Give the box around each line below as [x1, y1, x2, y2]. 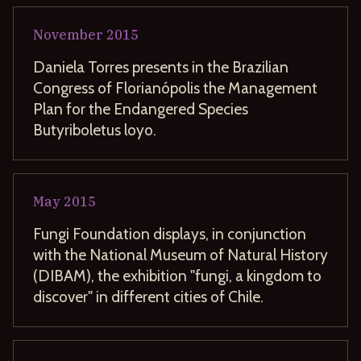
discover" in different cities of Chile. [33, 286, 263, 306]
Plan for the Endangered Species [33, 98, 248, 118]
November [33, 26, 103, 43]
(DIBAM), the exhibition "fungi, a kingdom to [33, 265, 322, 285]
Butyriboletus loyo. [33, 119, 156, 139]
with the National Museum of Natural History [33, 244, 328, 264]
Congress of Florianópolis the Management [33, 77, 317, 98]
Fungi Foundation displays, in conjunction [33, 223, 306, 243]
